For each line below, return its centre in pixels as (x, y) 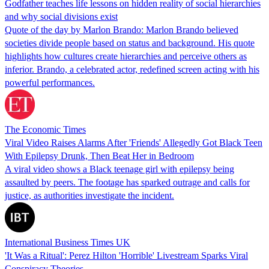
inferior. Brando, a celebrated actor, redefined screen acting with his (132, 69)
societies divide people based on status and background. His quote (130, 43)
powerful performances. (50, 82)
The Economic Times (45, 129)
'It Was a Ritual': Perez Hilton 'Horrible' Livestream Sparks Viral (126, 255)
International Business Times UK (68, 242)
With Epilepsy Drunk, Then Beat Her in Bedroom (99, 156)
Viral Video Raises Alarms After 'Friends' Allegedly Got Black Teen (134, 142)
